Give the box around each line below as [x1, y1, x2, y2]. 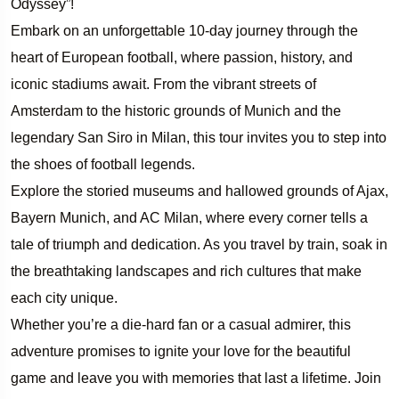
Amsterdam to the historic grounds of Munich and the [11, 102, 341, 118]
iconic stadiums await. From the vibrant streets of [11, 76, 316, 92]
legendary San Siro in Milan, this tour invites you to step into [11, 129, 387, 145]
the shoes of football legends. [11, 156, 195, 172]
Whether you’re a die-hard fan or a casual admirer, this [11, 316, 351, 332]
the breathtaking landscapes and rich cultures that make [11, 263, 362, 279]
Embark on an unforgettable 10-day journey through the [11, 22, 358, 38]
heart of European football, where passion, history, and [11, 49, 353, 65]
